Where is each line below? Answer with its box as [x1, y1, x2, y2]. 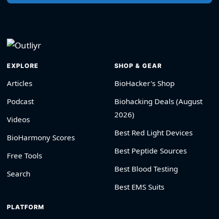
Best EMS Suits [114, 181, 164, 192]
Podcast [7, 96, 34, 106]
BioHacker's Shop [114, 78, 175, 88]
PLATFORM [7, 203, 44, 211]
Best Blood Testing [114, 163, 178, 174]
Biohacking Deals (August [114, 96, 202, 106]
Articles [7, 78, 32, 88]
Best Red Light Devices [114, 127, 193, 137]
